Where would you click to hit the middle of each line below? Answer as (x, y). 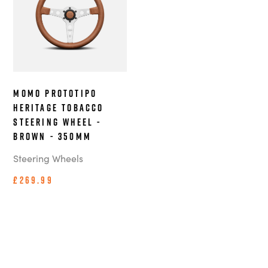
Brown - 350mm (53, 137)
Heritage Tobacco (59, 108)
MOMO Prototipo (55, 94)
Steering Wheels (48, 158)
